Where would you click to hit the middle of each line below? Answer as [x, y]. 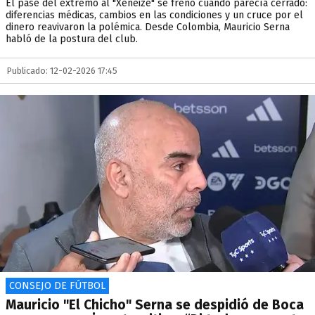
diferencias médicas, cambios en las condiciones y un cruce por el [154, 15]
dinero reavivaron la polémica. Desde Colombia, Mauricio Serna [148, 27]
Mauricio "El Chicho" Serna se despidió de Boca [155, 305]
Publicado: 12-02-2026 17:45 [62, 71]
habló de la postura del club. [72, 39]
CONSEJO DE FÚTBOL [57, 286]
